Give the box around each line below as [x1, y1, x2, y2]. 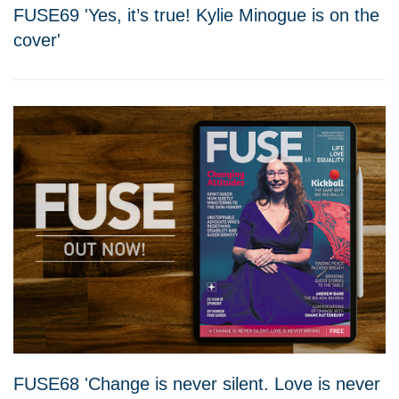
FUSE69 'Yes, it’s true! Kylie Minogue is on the [13, 5, 379, 26]
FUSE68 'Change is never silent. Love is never [13, 374, 380, 395]
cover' [13, 30, 61, 51]
